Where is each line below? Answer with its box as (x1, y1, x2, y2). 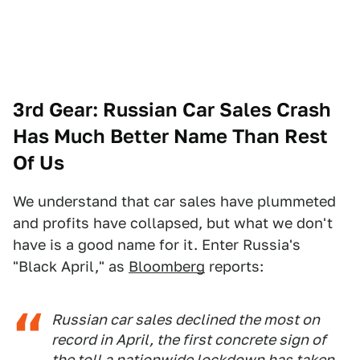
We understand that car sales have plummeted (13, 193, 336, 211)
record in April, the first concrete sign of (51, 331, 326, 349)
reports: (205, 258, 264, 276)
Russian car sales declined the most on (51, 311, 320, 329)
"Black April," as (13, 258, 129, 276)
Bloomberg (129, 258, 205, 276)
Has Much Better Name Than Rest (13, 125, 328, 149)
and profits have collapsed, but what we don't (13, 215, 333, 232)
